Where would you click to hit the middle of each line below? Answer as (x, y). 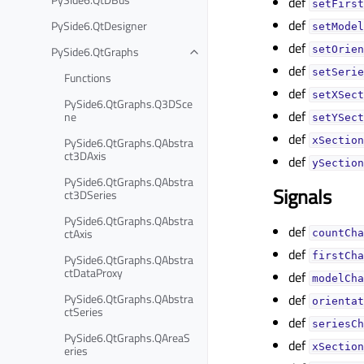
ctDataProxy (93, 272)
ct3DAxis (85, 155)
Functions (88, 77)
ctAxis (78, 233)
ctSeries (84, 311)
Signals (302, 197)
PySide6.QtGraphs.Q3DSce (128, 103)
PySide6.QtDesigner (99, 25)
